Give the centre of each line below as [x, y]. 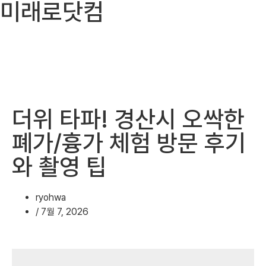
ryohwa [51, 197]
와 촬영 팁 [59, 167]
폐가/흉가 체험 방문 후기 [129, 143]
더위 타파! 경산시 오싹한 [128, 119]
